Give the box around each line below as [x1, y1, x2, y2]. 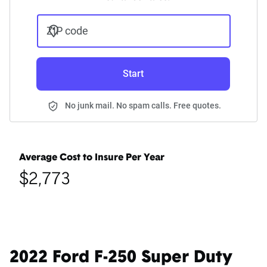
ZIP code [46, 24, 88, 38]
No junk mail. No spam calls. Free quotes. [65, 101, 221, 111]
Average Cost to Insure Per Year [19, 153, 164, 163]
